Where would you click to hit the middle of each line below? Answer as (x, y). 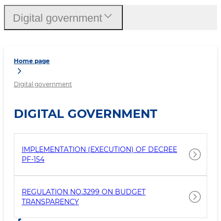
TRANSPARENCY (50, 202)
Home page (32, 61)
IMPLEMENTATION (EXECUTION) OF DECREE (99, 149)
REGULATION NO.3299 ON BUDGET (84, 192)
